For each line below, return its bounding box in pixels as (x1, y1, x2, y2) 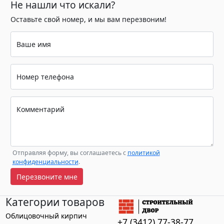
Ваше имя (16, 39, 51, 49)
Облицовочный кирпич (5, 210, 87, 220)
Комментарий (16, 104, 64, 114)
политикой (127, 148, 160, 157)
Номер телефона (16, 72, 74, 82)
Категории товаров (5, 194, 104, 209)
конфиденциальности (12, 157, 78, 166)
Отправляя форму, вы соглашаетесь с (12, 148, 127, 157)
